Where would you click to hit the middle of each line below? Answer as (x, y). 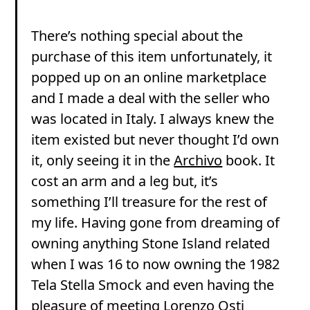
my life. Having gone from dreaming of (156, 222)
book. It (249, 160)
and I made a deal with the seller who (151, 98)
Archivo (198, 160)
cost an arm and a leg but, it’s (125, 181)
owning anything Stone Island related (151, 243)
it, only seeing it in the (103, 160)
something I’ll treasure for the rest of (149, 201)
